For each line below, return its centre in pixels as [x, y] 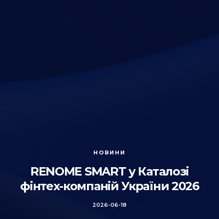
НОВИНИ [109, 153]
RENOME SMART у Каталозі [109, 171]
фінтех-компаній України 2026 [109, 186]
